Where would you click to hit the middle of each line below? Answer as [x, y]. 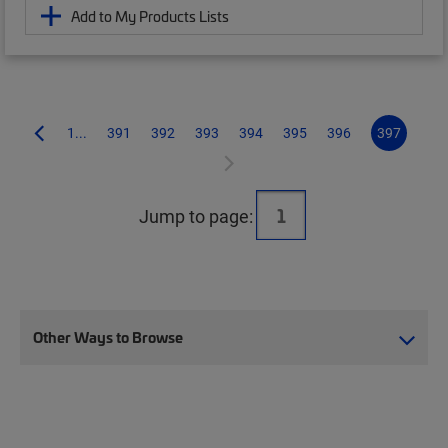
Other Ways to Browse [108, 336]
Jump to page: [196, 215]
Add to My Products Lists [150, 15]
